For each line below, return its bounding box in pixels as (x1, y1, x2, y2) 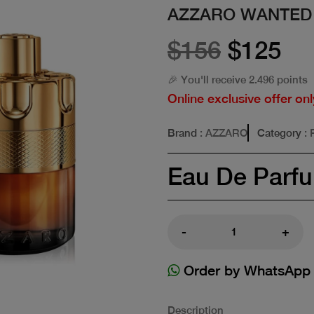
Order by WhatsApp (179, 261, 310, 278)
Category (257, 126, 301, 139)
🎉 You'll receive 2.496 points (168, 73, 308, 86)
